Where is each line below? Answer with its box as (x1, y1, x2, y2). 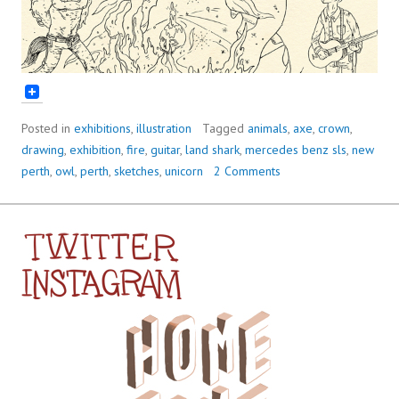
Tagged (202, 120, 248, 137)
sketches (114, 163, 159, 180)
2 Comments (214, 163, 281, 180)
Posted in (21, 120, 74, 137)
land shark (185, 142, 240, 159)
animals (248, 120, 288, 137)
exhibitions (74, 120, 131, 137)
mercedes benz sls (245, 142, 346, 159)
